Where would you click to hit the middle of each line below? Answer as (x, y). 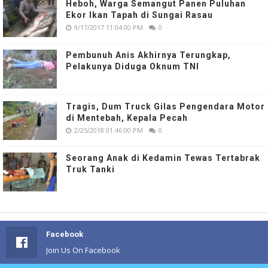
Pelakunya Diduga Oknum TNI (133, 66)
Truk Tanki (90, 169)
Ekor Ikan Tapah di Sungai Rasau (139, 15)
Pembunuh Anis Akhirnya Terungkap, (148, 55)
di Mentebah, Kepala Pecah (127, 118)
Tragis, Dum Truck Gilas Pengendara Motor (165, 106)
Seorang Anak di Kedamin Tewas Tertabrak (163, 158)
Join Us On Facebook (83, 250)
